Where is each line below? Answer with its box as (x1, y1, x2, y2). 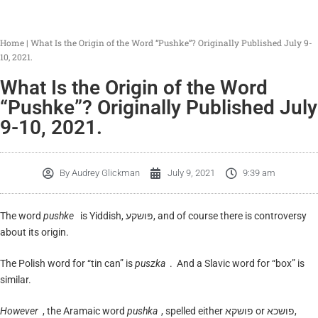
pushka (126, 305, 158, 317)
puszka (135, 258, 165, 269)
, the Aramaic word (42, 305, 127, 317)
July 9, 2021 (168, 168, 215, 178)
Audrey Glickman (70, 168, 140, 178)
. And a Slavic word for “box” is (169, 258, 305, 269)
